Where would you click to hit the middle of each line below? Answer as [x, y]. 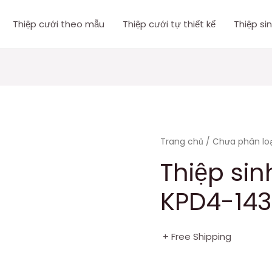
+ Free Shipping [197, 236]
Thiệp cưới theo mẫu [59, 24]
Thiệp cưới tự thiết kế [169, 24]
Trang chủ [182, 142]
